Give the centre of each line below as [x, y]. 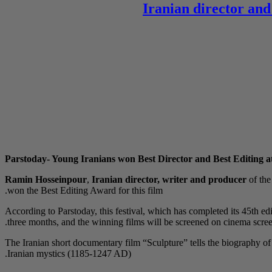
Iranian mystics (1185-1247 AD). [69, 253]
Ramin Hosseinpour [46, 179]
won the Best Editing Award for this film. [85, 190]
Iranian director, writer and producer [169, 179]
